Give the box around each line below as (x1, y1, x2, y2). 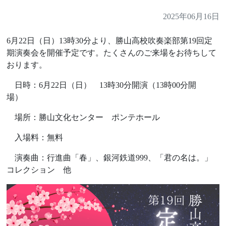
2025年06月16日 (162, 12, 219, 21)
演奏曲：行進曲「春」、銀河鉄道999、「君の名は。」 (7, 153, 213, 162)
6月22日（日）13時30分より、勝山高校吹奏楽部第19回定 (7, 36, 213, 45)
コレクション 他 (7, 165, 72, 175)
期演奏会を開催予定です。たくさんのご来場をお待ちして (7, 48, 217, 58)
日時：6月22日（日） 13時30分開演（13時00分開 (7, 81, 197, 90)
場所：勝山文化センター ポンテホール (7, 113, 160, 122)
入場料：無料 (7, 133, 64, 142)
